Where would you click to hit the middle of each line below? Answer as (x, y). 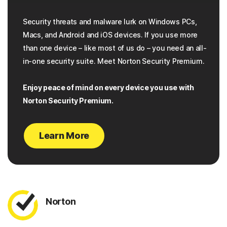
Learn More (64, 136)
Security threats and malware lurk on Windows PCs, (110, 22)
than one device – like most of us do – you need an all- (115, 48)
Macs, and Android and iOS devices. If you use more (110, 35)
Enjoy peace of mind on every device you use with (108, 88)
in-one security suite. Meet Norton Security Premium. (114, 61)
